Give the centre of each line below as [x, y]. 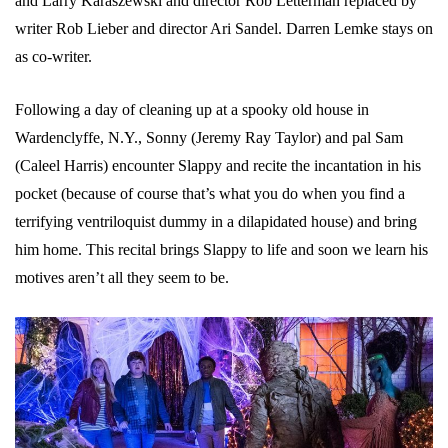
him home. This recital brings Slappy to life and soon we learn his [221, 249]
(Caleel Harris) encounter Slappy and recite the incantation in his [218, 165]
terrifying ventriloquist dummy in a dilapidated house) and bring [216, 221]
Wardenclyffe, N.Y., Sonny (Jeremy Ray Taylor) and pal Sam [209, 137]
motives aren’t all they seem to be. [122, 277]
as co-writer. [53, 56]
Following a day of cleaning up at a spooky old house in [192, 109]
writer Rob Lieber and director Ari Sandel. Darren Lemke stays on [224, 28]
